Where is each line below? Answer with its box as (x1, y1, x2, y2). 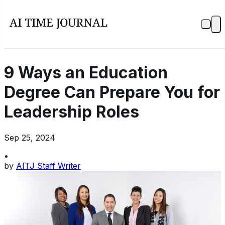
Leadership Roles (4, 102, 139, 122)
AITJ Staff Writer (16, 160, 81, 171)
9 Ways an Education (4, 63, 168, 83)
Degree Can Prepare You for (4, 82, 220, 102)
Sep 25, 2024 (4, 132, 55, 143)
